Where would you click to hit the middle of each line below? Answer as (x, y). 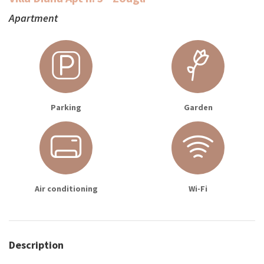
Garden (198, 108)
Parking (66, 108)
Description (36, 245)
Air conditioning (66, 189)
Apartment (33, 18)
